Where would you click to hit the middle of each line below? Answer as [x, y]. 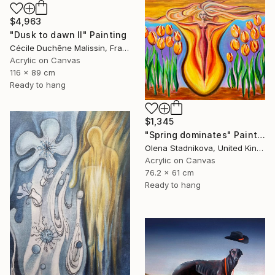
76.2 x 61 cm [169, 173]
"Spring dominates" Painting [261, 135]
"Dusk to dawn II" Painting [68, 35]
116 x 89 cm [33, 73]
